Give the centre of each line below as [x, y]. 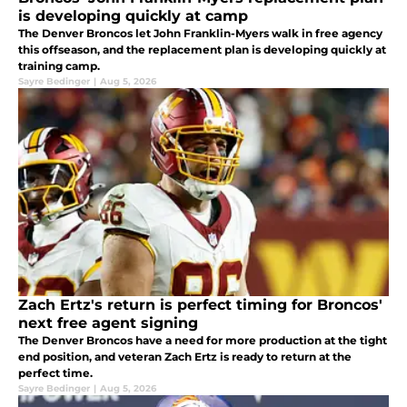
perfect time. [55, 373]
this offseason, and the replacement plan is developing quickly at [202, 50]
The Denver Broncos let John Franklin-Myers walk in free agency [200, 34]
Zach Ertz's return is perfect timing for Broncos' [200, 305]
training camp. [59, 66]
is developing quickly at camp [133, 16]
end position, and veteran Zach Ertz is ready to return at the [185, 357]
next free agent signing [108, 323]
